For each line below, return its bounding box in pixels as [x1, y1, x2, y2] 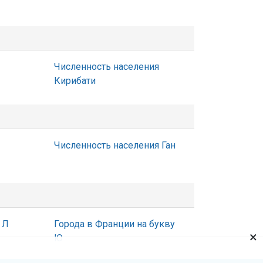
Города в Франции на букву [54, 218, 175, 230]
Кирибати [54, 75, 96, 86]
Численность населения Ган [54, 140, 176, 151]
